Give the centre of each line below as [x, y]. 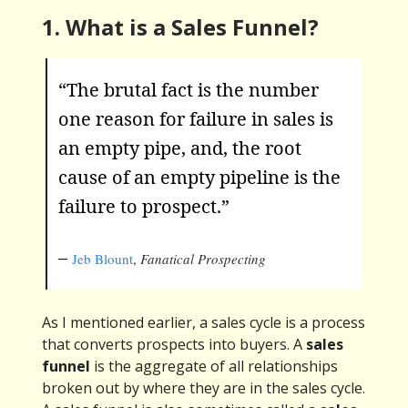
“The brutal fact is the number [189, 90]
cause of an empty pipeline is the [199, 178]
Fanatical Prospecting [203, 259]
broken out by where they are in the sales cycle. [204, 388]
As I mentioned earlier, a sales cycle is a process [204, 323]
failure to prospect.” [144, 207]
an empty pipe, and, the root [180, 148]
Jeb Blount [102, 259]
